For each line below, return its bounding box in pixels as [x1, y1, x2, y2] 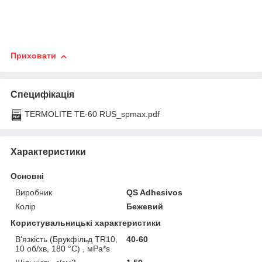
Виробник [15, 187, 52, 197]
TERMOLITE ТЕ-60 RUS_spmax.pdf [25, 109, 160, 119]
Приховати [11, 51, 56, 61]
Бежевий [126, 201, 164, 211]
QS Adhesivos [126, 187, 183, 197]
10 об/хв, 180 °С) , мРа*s [15, 243, 110, 253]
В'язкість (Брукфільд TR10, [15, 234, 118, 244]
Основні [11, 171, 44, 181]
